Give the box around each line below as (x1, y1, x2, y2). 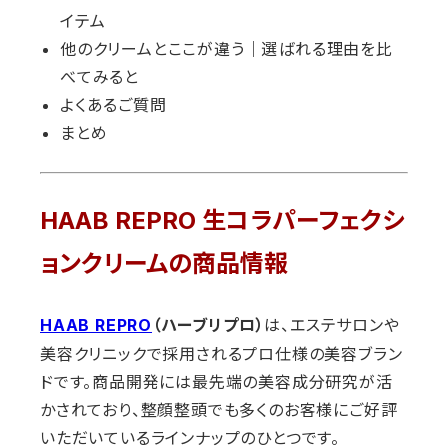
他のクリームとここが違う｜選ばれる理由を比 (60, 39, 393, 60)
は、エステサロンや (264, 312, 400, 337)
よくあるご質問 (60, 95, 167, 116)
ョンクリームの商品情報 (40, 249, 288, 279)
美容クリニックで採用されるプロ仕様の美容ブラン (40, 341, 403, 366)
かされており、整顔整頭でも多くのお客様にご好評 (40, 397, 398, 422)
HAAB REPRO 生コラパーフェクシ (40, 206, 404, 236)
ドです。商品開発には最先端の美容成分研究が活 (40, 369, 393, 394)
